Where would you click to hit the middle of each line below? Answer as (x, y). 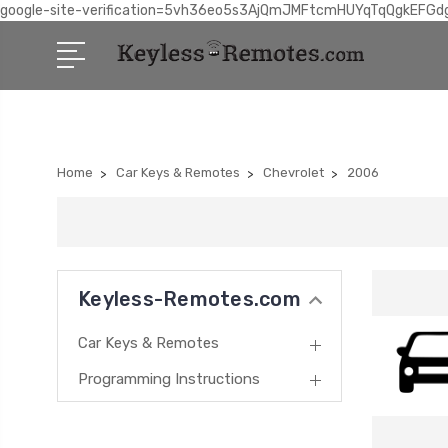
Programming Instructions (169, 378)
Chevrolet (293, 172)
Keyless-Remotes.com (189, 299)
